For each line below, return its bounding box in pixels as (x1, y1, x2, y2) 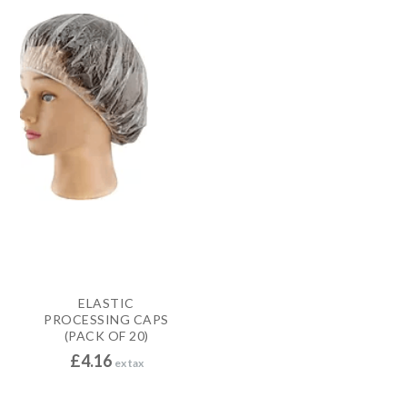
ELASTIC (78, 295, 134, 311)
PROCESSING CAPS (44, 312, 169, 327)
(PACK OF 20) (64, 328, 149, 343)
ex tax (114, 356, 144, 370)
